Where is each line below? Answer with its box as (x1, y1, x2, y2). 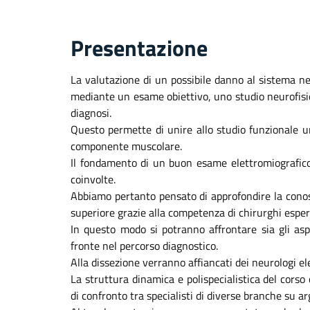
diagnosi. (71, 104, 111, 121)
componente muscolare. (71, 138, 182, 154)
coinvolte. (71, 171, 116, 188)
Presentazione (71, 31, 208, 64)
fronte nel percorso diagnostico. (71, 237, 218, 254)
